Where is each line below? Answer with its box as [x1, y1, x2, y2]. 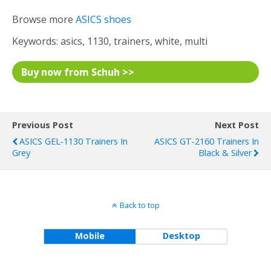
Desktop [162, 230, 200, 241]
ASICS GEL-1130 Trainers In [19, 135, 128, 147]
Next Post [215, 119, 259, 131]
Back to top [119, 200, 160, 211]
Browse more [12, 13, 76, 26]
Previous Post [12, 119, 73, 131]
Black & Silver [198, 147, 252, 158]
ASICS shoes [76, 13, 131, 26]
